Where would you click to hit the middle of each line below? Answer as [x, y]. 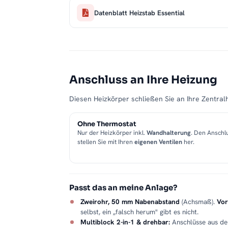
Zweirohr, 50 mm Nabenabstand [130, 202]
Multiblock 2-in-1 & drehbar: [125, 222]
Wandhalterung [169, 133]
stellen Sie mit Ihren [106, 142]
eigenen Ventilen [158, 142]
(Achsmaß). [198, 202]
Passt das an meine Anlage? [123, 188]
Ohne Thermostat [107, 124]
